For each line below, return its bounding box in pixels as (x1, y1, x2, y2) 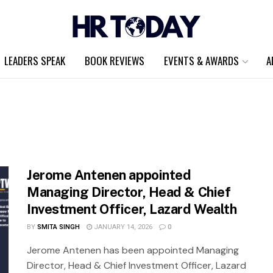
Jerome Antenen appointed (27, 167, 191, 183)
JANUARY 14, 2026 (91, 222, 152, 232)
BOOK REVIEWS (85, 53, 144, 68)
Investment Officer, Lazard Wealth (27, 201, 237, 217)
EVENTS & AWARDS (164, 53, 239, 68)
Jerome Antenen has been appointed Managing (27, 244, 239, 257)
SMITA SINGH (37, 222, 80, 232)
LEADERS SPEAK (4, 53, 65, 68)
